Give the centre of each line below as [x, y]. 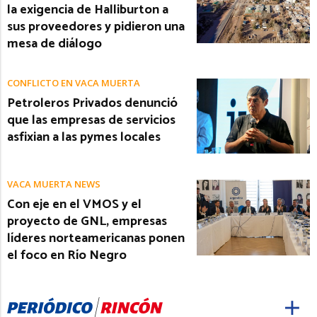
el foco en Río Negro [67, 256]
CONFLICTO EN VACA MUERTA [74, 82]
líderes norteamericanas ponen [96, 239]
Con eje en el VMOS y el [74, 205]
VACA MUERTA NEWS [54, 184]
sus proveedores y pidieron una [96, 27]
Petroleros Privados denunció [92, 103]
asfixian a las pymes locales [84, 137]
